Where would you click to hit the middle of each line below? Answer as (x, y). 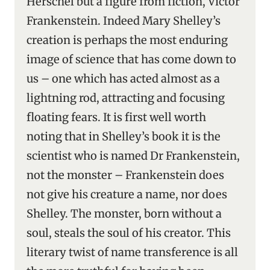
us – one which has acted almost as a (123, 79)
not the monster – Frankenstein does (125, 175)
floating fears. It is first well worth (116, 117)
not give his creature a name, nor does (127, 194)
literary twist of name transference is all (132, 252)
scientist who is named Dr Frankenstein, (133, 156)
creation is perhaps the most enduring (127, 40)
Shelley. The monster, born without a (124, 214)
